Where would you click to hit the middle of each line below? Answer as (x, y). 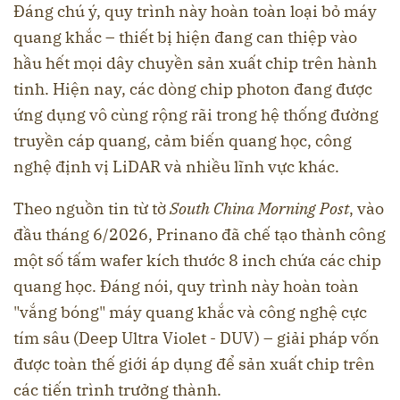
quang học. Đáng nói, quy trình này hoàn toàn (186, 286)
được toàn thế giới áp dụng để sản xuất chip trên (194, 363)
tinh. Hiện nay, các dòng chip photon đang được (193, 88)
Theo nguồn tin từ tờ (92, 208)
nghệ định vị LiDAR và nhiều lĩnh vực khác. (176, 166)
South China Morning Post (259, 208)
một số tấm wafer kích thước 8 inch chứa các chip (197, 260)
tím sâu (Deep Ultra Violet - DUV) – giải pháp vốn (196, 337)
